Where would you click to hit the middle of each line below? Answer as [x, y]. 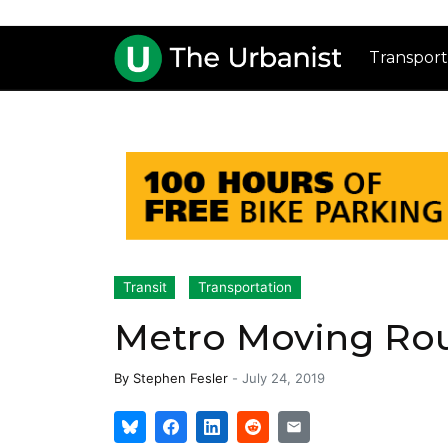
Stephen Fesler [180, 378]
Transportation [245, 287]
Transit [144, 287]
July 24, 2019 [283, 378]
